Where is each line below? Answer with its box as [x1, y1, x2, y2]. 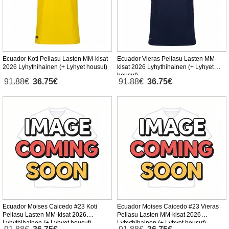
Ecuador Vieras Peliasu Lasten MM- [117, 55, 217, 63]
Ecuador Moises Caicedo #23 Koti [3, 203, 97, 211]
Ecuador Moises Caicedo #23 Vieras [117, 203, 219, 211]
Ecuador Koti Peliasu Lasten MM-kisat [3, 55, 108, 63]
